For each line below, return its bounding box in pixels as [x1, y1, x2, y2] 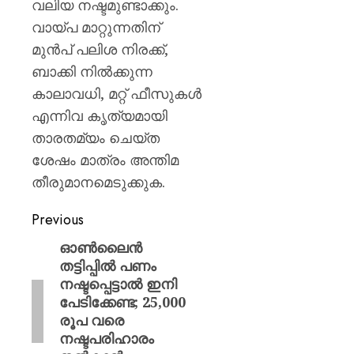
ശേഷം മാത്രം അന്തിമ [32, 150, 179, 169]
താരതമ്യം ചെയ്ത [32, 128, 160, 147]
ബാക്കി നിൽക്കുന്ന [32, 62, 153, 81]
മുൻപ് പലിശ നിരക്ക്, [32, 40, 168, 58]
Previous [32, 209, 84, 230]
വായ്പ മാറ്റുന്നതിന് [32, 17, 160, 36]
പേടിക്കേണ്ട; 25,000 [58, 292, 186, 311]
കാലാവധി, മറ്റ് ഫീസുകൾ [32, 84, 201, 103]
